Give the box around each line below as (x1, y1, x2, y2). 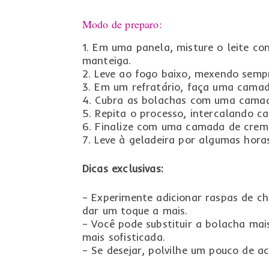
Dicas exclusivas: (82, 162, 163, 175)
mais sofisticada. (82, 230, 165, 243)
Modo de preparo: (82, 17, 162, 32)
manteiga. (82, 53, 131, 67)
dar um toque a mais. (82, 204, 188, 217)
